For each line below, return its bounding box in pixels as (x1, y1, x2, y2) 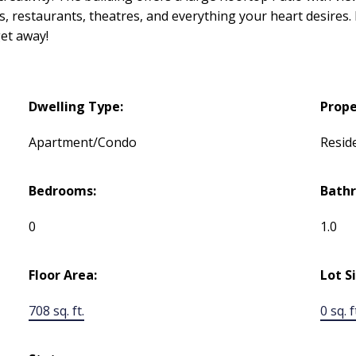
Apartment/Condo (29, 133, 137, 152)
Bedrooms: (29, 182, 97, 200)
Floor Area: (29, 266, 98, 284)
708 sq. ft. (29, 302, 85, 320)
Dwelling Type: (29, 98, 124, 116)
